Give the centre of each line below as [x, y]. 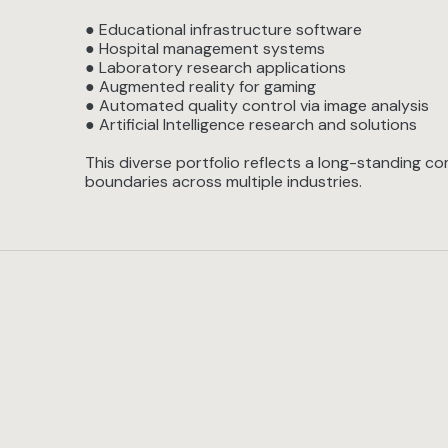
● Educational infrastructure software [224, 29]
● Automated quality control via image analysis [257, 105]
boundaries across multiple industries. [224, 181]
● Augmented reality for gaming [201, 86]
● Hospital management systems [205, 48]
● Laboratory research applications [216, 67]
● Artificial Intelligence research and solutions [251, 124]
